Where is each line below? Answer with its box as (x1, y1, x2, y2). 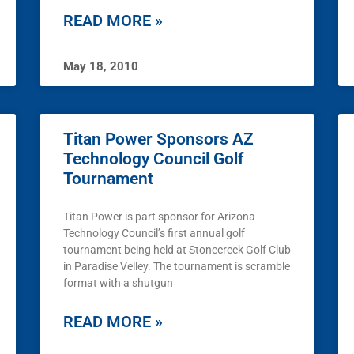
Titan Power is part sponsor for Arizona (63, 210, 255, 224)
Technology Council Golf (63, 149, 243, 169)
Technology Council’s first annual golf (63, 227, 245, 240)
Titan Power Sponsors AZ (63, 130, 254, 149)
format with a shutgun (63, 277, 173, 290)
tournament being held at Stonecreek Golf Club (63, 243, 291, 257)
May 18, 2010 (63, 59, 138, 74)
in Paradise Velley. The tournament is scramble (63, 260, 290, 273)
